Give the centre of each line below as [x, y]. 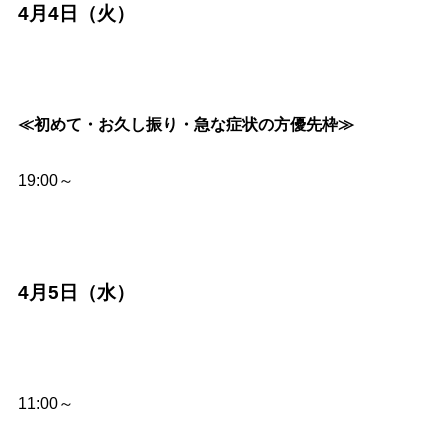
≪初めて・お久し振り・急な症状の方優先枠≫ [186, 124]
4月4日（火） [77, 13]
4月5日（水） [77, 292]
